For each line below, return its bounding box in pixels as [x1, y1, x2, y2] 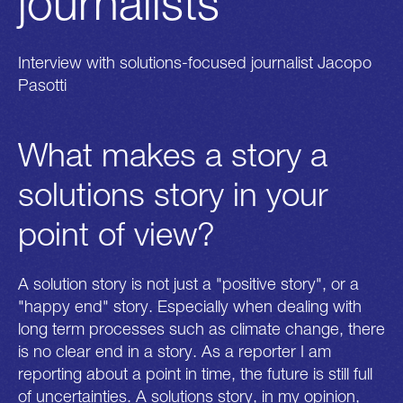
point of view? [18, 212, 215, 253]
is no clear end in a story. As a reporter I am [18, 341, 331, 362]
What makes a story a [18, 133, 327, 174]
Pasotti [18, 74, 67, 94]
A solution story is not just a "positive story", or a [18, 273, 359, 294]
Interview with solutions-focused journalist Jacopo [18, 51, 372, 72]
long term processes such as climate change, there [18, 318, 385, 339]
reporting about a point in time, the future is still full [18, 363, 372, 384]
